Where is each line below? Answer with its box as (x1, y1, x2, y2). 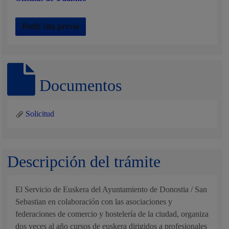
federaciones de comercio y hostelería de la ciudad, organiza (15, 210, 209, 218)
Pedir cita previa (22, 22, 80, 31)
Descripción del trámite (7, 152, 161, 171)
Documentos (35, 76, 122, 95)
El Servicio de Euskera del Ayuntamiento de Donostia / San (15, 185, 208, 194)
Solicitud (24, 109, 55, 118)
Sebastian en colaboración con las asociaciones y (15, 197, 173, 206)
